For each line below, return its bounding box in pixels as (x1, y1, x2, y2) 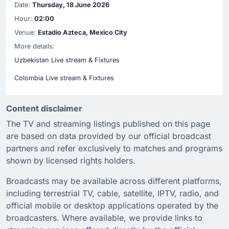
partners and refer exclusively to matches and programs (6, 143, 222, 154)
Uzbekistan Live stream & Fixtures (14, 56, 120, 64)
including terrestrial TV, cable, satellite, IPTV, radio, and (6, 188, 219, 199)
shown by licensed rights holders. (6, 155, 135, 166)
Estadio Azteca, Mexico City (38, 29, 127, 37)
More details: (14, 42, 55, 51)
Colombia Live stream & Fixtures (14, 74, 114, 82)
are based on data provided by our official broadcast (6, 131, 211, 142)
